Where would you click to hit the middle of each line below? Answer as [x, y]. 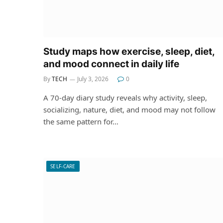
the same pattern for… [81, 121]
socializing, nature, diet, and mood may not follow [129, 109]
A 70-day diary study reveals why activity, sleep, [125, 97]
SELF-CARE [63, 166]
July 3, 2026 [93, 79]
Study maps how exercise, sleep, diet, [129, 51]
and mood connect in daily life [111, 64]
